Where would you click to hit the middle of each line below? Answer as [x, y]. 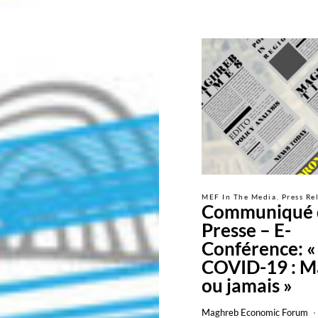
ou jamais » [247, 285]
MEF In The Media [239, 197]
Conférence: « [259, 248]
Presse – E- [246, 230]
